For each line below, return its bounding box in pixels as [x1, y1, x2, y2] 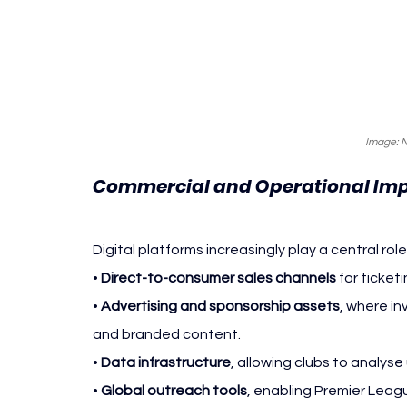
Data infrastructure [101, 355, 231, 371]
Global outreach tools [101, 383, 247, 399]
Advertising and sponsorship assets [101, 299, 340, 314]
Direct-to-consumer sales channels [101, 271, 336, 286]
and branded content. [93, 327, 241, 342]
